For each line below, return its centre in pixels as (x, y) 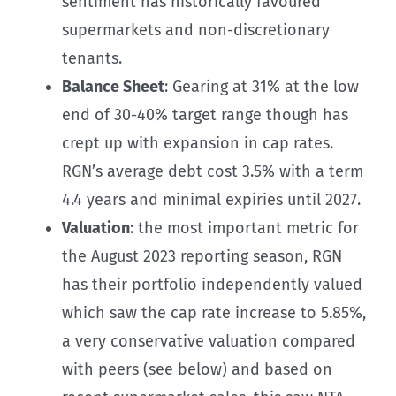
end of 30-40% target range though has (205, 114)
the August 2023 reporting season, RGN (202, 256)
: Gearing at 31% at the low (262, 86)
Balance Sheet (113, 86)
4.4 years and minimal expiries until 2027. (211, 199)
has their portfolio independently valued (212, 284)
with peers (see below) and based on (197, 369)
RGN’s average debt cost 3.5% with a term (213, 171)
